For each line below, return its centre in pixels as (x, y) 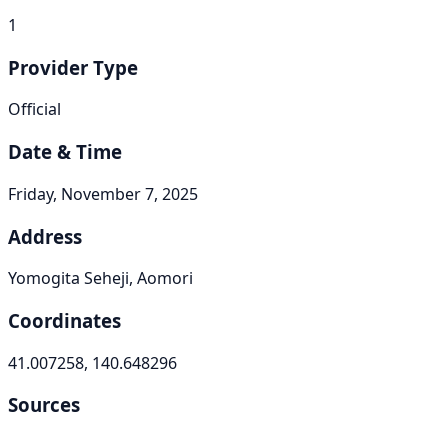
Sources (44, 405)
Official (34, 109)
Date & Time (65, 152)
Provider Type (73, 67)
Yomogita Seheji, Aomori (100, 278)
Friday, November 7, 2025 (103, 193)
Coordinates (64, 321)
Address (45, 236)
